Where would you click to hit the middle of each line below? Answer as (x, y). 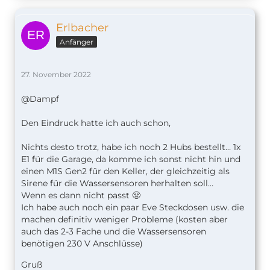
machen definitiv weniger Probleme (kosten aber (124, 220)
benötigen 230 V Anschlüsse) (82, 244)
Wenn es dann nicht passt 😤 (81, 196)
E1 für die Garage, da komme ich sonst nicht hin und (131, 159)
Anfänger (77, 42)
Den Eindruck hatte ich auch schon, (96, 123)
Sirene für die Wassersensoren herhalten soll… (117, 184)
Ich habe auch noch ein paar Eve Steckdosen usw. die (133, 208)
